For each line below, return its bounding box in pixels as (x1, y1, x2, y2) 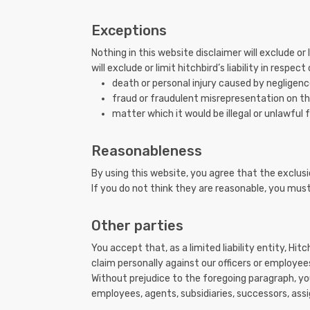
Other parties (91, 217, 183, 235)
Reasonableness (91, 143, 202, 160)
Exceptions (91, 22, 167, 39)
